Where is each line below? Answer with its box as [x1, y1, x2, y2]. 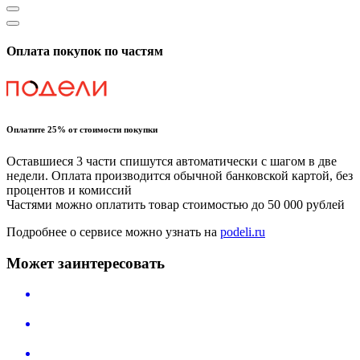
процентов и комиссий [6, 182, 132, 197]
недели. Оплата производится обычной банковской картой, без [6, 168, 353, 182]
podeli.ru [220, 224, 265, 239]
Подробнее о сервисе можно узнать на [6, 224, 220, 239]
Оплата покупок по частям [6, 43, 163, 58]
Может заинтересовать [6, 254, 165, 272]
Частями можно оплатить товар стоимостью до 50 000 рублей [6, 197, 345, 211]
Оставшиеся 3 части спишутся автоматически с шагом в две [6, 153, 337, 168]
